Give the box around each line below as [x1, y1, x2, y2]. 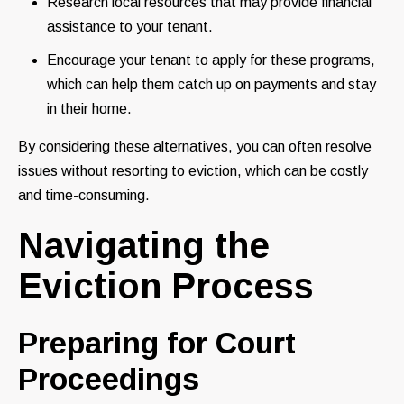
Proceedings [18, 361, 199, 396]
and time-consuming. [18, 187, 150, 203]
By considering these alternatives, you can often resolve [18, 138, 372, 154]
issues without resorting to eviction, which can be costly [18, 162, 368, 179]
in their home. [47, 100, 132, 116]
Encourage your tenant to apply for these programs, [47, 51, 375, 68]
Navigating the [18, 225, 270, 265]
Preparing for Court [18, 325, 296, 360]
